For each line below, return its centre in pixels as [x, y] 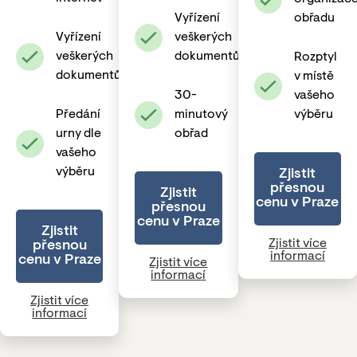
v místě [314, 76]
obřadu [314, 18]
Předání [78, 115]
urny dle [78, 134]
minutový [202, 115]
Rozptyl [315, 57]
